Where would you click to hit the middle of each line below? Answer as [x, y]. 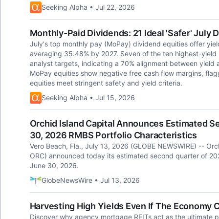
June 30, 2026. [54, 165]
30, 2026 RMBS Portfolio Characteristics [113, 135]
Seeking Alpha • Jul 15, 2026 [88, 98]
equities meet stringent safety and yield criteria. [106, 83]
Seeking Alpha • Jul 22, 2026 [88, 7]
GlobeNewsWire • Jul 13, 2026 [90, 180]
